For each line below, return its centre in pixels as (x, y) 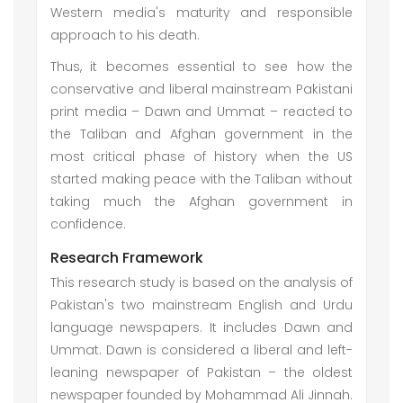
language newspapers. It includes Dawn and (201, 327)
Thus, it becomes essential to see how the (201, 67)
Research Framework (127, 258)
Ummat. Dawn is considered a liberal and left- (201, 350)
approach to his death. (134, 35)
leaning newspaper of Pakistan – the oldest (201, 372)
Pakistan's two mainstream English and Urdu (201, 305)
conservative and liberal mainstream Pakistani (201, 89)
